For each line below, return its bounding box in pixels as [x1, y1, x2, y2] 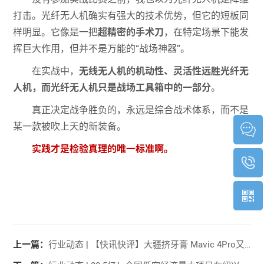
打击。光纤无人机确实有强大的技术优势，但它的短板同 [13, 10, 249, 22]
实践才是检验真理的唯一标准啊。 [32, 143, 174, 155]
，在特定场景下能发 [164, 27, 249, 38]
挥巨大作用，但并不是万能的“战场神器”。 [13, 43, 190, 55]
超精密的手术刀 [98, 27, 164, 38]
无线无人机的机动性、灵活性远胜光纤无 [79, 65, 249, 77]
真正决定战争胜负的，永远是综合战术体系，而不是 [32, 104, 249, 116]
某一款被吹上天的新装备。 [13, 121, 127, 133]
